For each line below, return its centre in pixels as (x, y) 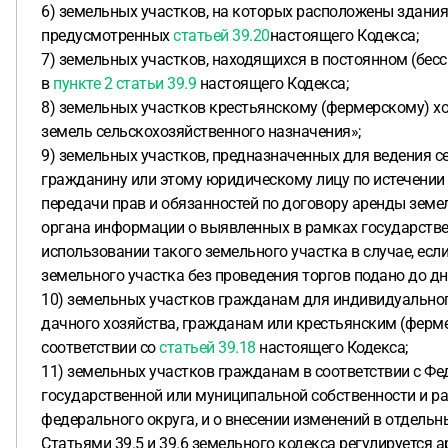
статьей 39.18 (207, 347)
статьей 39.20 (221, 35)
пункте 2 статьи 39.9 (124, 83)
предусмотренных (107, 35)
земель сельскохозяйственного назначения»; (201, 131)
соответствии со (100, 347)
